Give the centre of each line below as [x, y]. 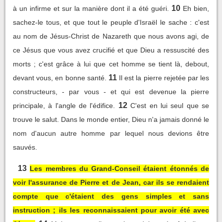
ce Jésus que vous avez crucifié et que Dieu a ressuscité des [111, 50]
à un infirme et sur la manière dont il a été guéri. [91, 8]
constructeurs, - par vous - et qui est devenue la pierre [111, 91]
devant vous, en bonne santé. [60, 78]
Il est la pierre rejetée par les [164, 78]
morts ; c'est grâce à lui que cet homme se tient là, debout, [111, 64]
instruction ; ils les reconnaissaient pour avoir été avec [111, 210]
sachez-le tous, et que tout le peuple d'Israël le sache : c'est [111, 22]
